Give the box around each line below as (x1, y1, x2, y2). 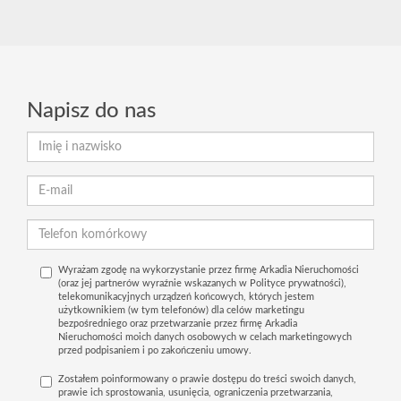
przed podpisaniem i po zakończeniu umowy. (58, 346, 252, 356)
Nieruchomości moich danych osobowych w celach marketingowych (58, 332, 352, 343)
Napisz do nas (27, 100, 156, 123)
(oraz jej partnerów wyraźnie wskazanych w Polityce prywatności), (58, 278, 346, 289)
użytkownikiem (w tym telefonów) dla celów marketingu (58, 305, 304, 316)
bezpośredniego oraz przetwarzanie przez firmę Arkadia (58, 319, 297, 329)
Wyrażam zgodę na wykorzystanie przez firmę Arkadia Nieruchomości (58, 265, 359, 276)
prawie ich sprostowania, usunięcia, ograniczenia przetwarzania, (58, 388, 333, 398)
